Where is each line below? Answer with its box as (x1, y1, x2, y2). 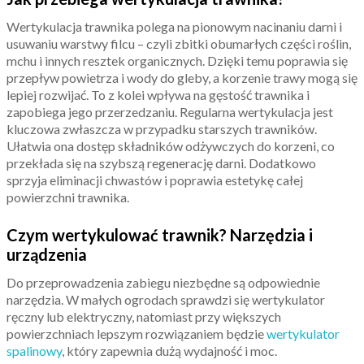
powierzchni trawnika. (6, 188, 129, 205)
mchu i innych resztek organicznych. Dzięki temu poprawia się (6, 52, 348, 68)
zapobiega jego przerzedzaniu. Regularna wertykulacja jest (6, 103, 333, 119)
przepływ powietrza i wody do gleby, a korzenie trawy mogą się (6, 69, 357, 85)
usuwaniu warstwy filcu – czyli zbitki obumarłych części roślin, (6, 35, 351, 51)
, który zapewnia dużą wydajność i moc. (62, 342, 277, 358)
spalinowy (6, 342, 62, 358)
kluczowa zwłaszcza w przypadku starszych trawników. (6, 120, 317, 136)
